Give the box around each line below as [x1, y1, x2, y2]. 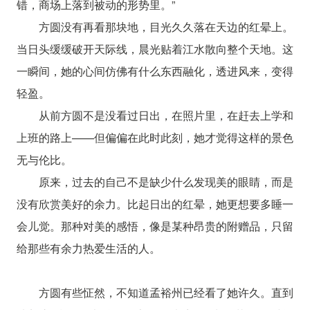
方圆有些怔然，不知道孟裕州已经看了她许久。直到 [38, 284, 294, 300]
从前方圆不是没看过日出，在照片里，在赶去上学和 [38, 107, 294, 123]
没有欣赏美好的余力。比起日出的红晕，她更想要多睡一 [16, 195, 294, 212]
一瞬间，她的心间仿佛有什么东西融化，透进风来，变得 [16, 62, 294, 79]
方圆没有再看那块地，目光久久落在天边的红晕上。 [38, 18, 294, 35]
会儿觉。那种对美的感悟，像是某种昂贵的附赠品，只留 [16, 217, 294, 234]
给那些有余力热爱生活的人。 [16, 239, 161, 256]
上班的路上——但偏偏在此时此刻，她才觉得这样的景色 [16, 129, 294, 145]
